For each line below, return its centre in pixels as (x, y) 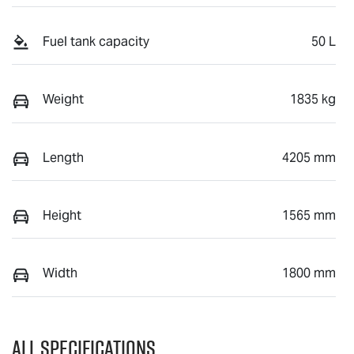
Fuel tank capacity (96, 41)
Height (62, 215)
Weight (63, 100)
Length (63, 157)
